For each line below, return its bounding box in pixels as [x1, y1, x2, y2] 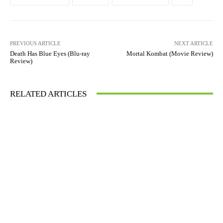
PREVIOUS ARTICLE [10, 40, 61, 46]
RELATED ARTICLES [10, 89, 87, 99]
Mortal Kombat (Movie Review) [126, 49, 213, 57]
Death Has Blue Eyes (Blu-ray [10, 49, 90, 57]
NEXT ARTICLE [174, 40, 213, 46]
